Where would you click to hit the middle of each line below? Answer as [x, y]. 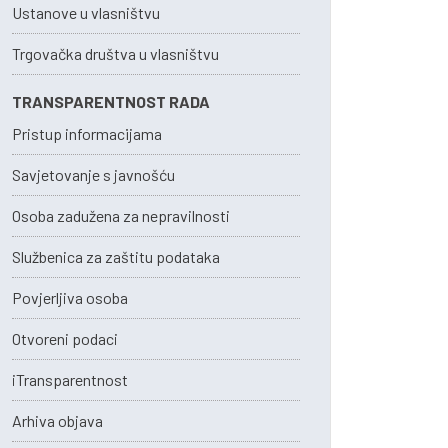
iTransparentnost [70, 379]
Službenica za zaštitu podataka [116, 256]
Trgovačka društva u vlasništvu [115, 53]
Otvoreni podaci [65, 338]
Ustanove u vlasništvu [86, 12]
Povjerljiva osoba [70, 297]
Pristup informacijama [87, 133]
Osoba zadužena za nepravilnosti [121, 215]
